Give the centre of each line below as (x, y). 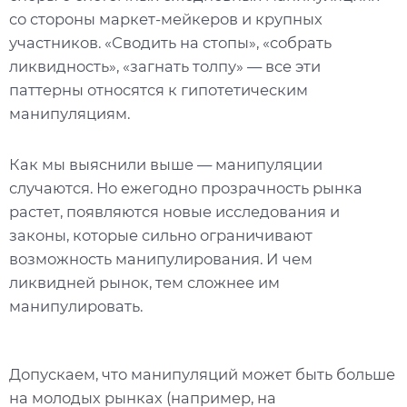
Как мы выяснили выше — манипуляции (166, 164)
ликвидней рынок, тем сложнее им (144, 282)
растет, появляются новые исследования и (174, 211)
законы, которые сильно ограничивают (161, 235)
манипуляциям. (71, 114)
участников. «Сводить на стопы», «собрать (170, 43)
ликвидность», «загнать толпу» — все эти (165, 67)
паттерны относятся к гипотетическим (159, 90)
